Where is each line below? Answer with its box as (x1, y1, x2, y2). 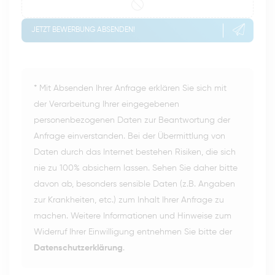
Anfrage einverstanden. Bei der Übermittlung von (34, 132, 225, 141)
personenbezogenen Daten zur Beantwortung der (34, 116, 230, 125)
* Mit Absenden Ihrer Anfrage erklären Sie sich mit (34, 84, 227, 93)
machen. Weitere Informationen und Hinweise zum (34, 212, 231, 221)
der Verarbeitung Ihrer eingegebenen (34, 100, 179, 109)
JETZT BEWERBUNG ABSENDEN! (31, 26, 135, 34)
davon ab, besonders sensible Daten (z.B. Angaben (34, 180, 235, 189)
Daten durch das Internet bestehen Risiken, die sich (34, 148, 236, 157)
